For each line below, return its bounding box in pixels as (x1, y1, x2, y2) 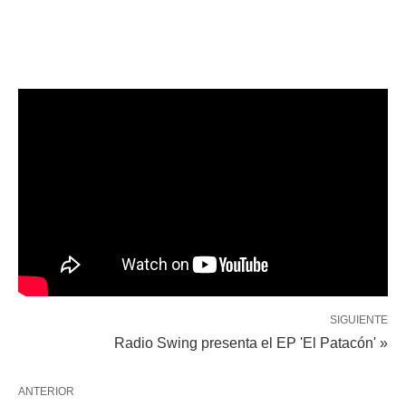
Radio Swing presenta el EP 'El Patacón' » (114, 335, 388, 352)
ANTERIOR (18, 385, 74, 399)
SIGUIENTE (330, 314, 388, 327)
